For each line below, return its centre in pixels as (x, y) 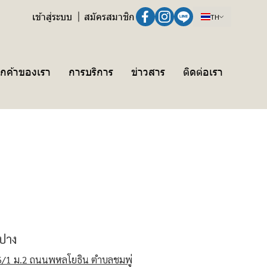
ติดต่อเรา (203, 71)
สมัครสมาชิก (109, 16)
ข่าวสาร (148, 71)
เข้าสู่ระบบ (52, 16)
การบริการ (91, 71)
